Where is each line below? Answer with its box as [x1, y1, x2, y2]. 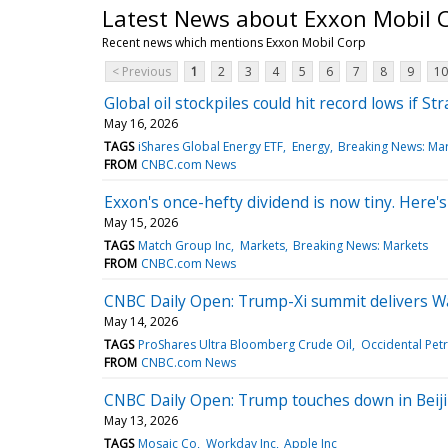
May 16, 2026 [104, 114, 178, 132]
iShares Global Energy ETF [138, 137, 284, 155]
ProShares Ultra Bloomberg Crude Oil [138, 335, 353, 353]
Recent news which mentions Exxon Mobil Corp [102, 33, 366, 51]
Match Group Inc [138, 236, 232, 254]
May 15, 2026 [104, 213, 178, 231]
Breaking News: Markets [292, 236, 428, 254]
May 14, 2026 [104, 312, 178, 330]
